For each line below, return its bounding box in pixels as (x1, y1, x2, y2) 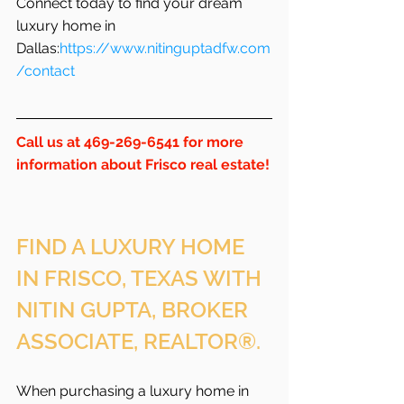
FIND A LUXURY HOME (16, 233, 250, 260)
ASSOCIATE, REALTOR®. (16, 327, 261, 354)
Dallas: (16, 39, 60, 57)
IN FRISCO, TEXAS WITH (16, 264, 267, 291)
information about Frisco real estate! (16, 155, 270, 173)
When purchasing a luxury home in (16, 381, 252, 399)
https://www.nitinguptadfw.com (60, 39, 271, 57)
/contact (16, 61, 75, 79)
